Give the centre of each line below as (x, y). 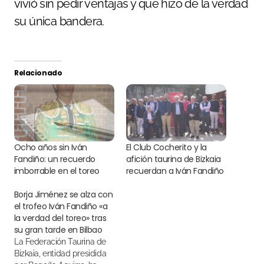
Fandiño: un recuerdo (55, 159)
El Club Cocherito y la (166, 148)
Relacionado (38, 73)
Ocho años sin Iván (51, 148)
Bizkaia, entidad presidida (60, 254)
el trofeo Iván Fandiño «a (61, 207)
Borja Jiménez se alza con (64, 195)
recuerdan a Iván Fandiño (175, 171)
